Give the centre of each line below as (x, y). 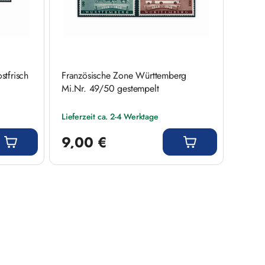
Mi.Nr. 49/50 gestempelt (110, 88)
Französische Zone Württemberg (124, 75)
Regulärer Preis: (87, 127)
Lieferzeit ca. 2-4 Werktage (110, 116)
